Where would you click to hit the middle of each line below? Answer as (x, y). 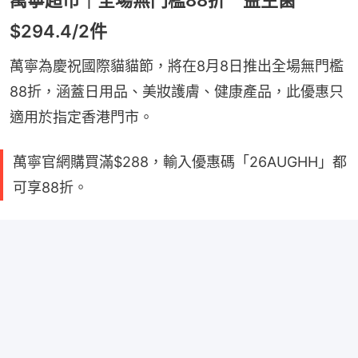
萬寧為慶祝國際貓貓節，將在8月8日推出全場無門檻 (177, 66)
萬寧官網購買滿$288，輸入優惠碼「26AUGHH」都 (180, 161)
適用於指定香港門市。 (82, 117)
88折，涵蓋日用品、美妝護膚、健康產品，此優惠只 (177, 91)
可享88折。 (50, 187)
